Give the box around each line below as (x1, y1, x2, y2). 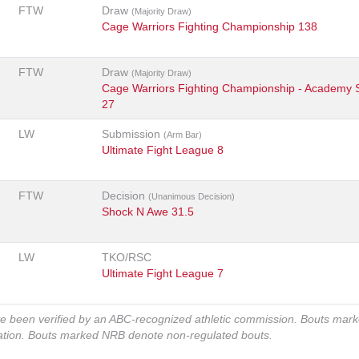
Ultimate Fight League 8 (102, 143, 224, 157)
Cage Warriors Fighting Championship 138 (102, 20, 317, 34)
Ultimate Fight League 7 (102, 267, 224, 280)
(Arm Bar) (163, 130, 202, 140)
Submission (102, 127, 163, 141)
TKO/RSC (102, 251, 151, 264)
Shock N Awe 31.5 (102, 205, 194, 219)
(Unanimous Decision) (148, 192, 235, 202)
